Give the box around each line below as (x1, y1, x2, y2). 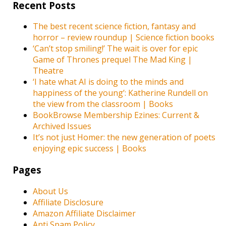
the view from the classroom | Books (33, 98, 174, 110)
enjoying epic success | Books (33, 143, 147, 154)
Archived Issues (33, 121, 92, 132)
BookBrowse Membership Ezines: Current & (33, 109, 200, 121)
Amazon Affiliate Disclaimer (33, 207, 136, 219)
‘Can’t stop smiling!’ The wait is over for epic (33, 43, 198, 54)
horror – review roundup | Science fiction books (33, 32, 215, 43)
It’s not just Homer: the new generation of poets (33, 132, 216, 143)
